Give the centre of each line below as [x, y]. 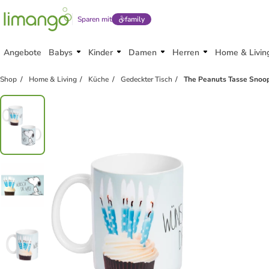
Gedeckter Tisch [146, 79]
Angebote [23, 53]
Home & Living [53, 79]
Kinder [101, 53]
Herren [186, 53]
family [134, 19]
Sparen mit [95, 19]
